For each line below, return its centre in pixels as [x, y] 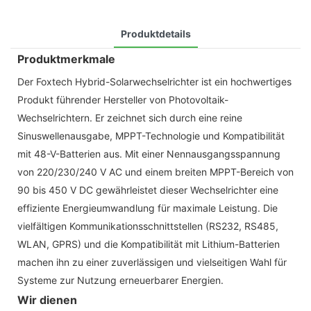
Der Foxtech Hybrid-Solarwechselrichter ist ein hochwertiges [154, 81]
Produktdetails [155, 33]
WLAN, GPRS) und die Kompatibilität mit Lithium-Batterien [149, 244]
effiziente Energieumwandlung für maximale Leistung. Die [148, 208]
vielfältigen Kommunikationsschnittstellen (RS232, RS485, [148, 226]
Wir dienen [47, 300]
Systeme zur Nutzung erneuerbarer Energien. [120, 280]
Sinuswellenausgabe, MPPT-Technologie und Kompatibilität [151, 135]
